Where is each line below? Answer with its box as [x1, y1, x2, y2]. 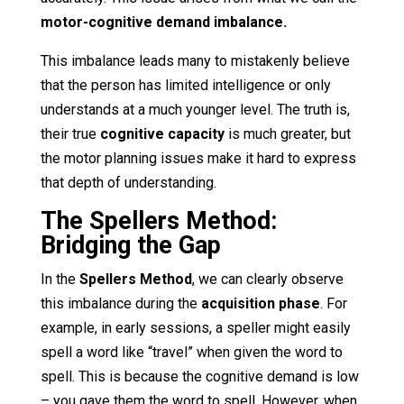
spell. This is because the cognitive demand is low [40, 367, 359, 385]
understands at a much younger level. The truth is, [40, 100, 350, 118]
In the [40, 270, 79, 288]
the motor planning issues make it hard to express [40, 149, 356, 167]
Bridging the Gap [40, 230, 221, 260]
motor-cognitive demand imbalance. [40, 13, 287, 31]
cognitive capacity [99, 124, 225, 142]
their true [40, 124, 100, 142]
